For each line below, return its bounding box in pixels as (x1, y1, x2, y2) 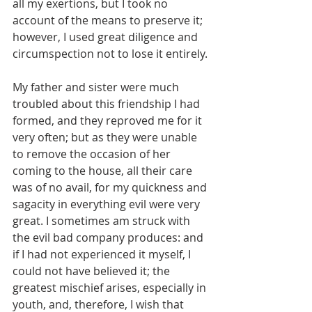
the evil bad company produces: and (13, 230, 206, 246)
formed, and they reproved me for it (13, 113, 205, 129)
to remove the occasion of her (13, 146, 173, 162)
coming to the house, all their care (13, 163, 195, 179)
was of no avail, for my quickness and (13, 180, 210, 196)
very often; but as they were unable (13, 130, 200, 146)
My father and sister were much (13, 79, 182, 95)
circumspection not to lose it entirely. (13, 46, 208, 62)
